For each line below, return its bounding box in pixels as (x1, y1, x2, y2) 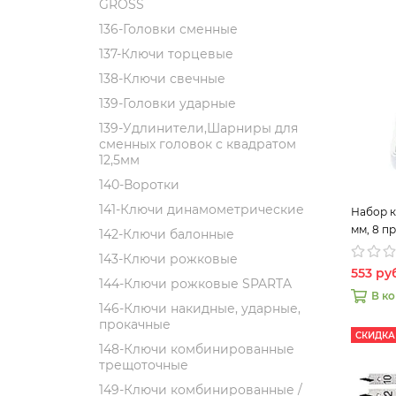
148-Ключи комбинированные (99, 341, 294, 357)
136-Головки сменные (99, 21, 238, 37)
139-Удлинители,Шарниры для (99, 120, 298, 136)
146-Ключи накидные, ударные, (99, 301, 301, 316)
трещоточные (99, 357, 188, 373)
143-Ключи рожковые (99, 251, 238, 267)
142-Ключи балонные (99, 226, 234, 242)
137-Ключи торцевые (99, 46, 233, 62)
